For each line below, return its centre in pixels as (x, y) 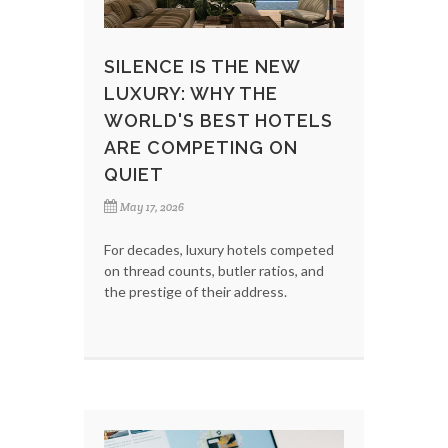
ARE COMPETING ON (201, 147)
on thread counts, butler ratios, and (214, 270)
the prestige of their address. (195, 291)
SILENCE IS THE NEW (202, 66)
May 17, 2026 (152, 206)
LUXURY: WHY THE (191, 93)
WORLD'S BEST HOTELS (218, 120)
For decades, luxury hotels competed (219, 249)
